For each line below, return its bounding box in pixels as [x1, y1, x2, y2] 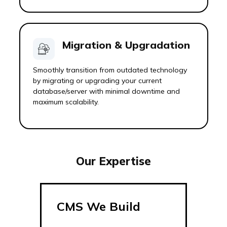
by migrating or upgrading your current [32, 76, 162, 85]
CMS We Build [57, 199, 140, 214]
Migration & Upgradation [62, 39, 190, 51]
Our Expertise [76, 154, 151, 168]
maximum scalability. [32, 97, 99, 106]
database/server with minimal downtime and [32, 87, 180, 96]
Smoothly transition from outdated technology [32, 65, 187, 74]
